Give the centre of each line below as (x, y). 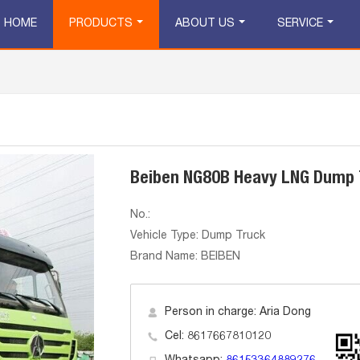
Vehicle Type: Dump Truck (197, 236)
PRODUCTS (101, 24)
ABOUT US (205, 24)
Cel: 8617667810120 (217, 337)
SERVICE (300, 24)
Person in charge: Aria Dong (237, 313)
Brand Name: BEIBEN (185, 257)
